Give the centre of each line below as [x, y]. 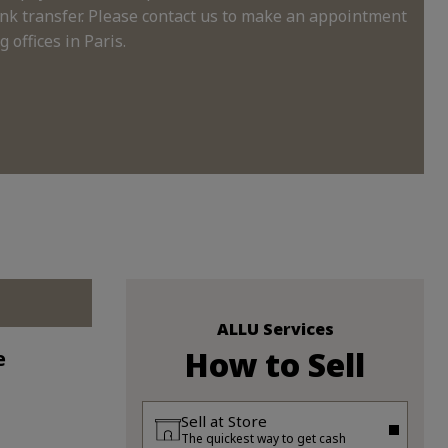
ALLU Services [275, 329]
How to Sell [275, 365]
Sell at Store [224, 421]
